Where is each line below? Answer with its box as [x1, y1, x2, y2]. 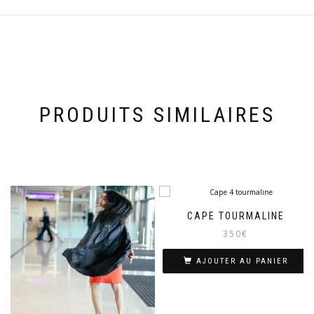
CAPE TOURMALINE [186, 210, 285, 222]
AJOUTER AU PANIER [196, 256, 288, 266]
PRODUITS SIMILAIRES [39, 102, 275, 127]
